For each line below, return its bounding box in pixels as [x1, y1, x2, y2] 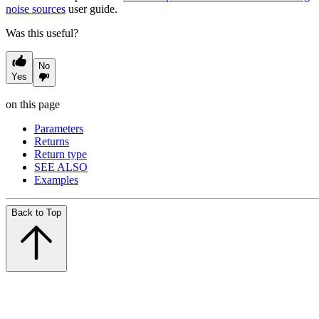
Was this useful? [6, 27, 78, 40]
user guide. [66, 3, 117, 16]
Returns [34, 135, 69, 148]
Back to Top [11, 207, 61, 219]
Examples [34, 174, 78, 187]
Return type [34, 148, 87, 161]
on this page [6, 98, 60, 111]
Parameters [34, 122, 83, 135]
